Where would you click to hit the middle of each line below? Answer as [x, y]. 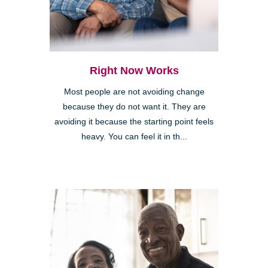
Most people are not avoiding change [134, 92]
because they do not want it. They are [134, 107]
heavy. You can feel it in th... [134, 137]
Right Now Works [134, 71]
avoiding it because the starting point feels [134, 122]
